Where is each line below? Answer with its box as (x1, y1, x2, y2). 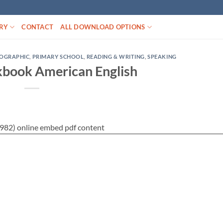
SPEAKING (147, 53, 177, 60)
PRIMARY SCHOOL (32, 53, 84, 60)
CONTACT (21, 23, 54, 31)
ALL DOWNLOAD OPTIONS (60, 23, 145, 31)
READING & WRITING (86, 53, 145, 60)
